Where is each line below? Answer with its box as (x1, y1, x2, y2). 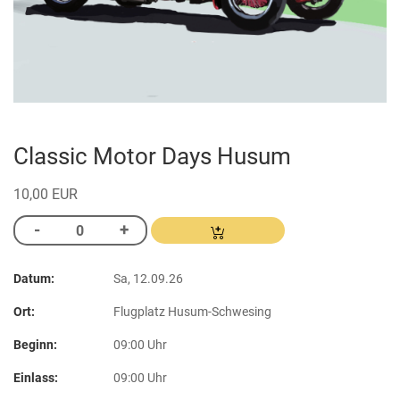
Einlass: (13, 371, 58, 387)
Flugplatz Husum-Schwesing (113, 304, 271, 321)
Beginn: (13, 337, 57, 354)
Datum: (13, 271, 54, 287)
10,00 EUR (13, 186, 78, 204)
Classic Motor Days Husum (13, 142, 291, 170)
